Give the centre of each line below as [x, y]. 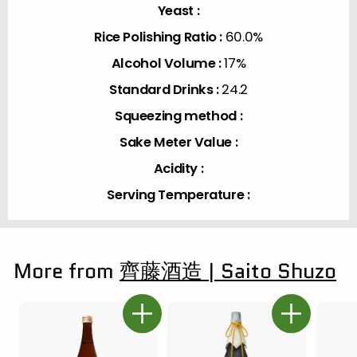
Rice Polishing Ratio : [160, 37]
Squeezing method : [178, 116]
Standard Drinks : [166, 89]
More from [67, 271]
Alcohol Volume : [168, 63]
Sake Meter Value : [178, 142]
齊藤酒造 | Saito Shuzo [228, 271]
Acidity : [178, 168]
